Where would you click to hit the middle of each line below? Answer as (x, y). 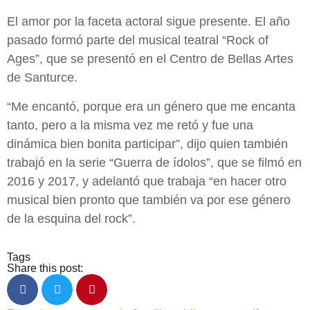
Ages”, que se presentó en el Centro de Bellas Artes (150, 59)
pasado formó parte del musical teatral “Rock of (138, 40)
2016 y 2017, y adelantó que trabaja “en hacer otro (147, 181)
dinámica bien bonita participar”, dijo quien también (147, 144)
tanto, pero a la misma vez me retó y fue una (130, 125)
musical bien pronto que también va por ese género (149, 200)
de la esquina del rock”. (71, 218)
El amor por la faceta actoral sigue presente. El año (148, 22)
